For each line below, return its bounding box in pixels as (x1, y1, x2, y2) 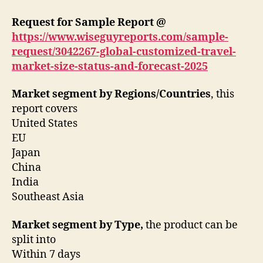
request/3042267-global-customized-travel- (12, 45, 236, 59)
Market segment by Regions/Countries (12, 87, 211, 102)
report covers (12, 102, 80, 116)
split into (12, 232, 58, 247)
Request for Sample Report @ (12, 15, 166, 29)
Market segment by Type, (12, 218, 143, 232)
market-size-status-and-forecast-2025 (12, 59, 208, 73)
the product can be (143, 218, 238, 232)
